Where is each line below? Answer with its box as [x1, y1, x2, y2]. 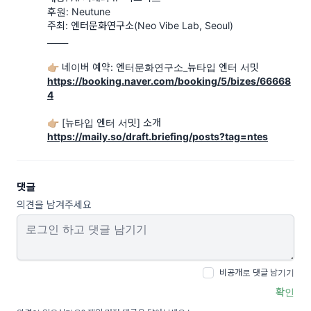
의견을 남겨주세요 [17, 199, 92, 210]
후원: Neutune [47, 6, 110, 17]
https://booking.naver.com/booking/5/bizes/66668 [47, 75, 291, 87]
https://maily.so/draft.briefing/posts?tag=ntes [47, 131, 268, 142]
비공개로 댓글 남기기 [219, 267, 294, 278]
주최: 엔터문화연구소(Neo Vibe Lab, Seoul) [47, 19, 233, 31]
